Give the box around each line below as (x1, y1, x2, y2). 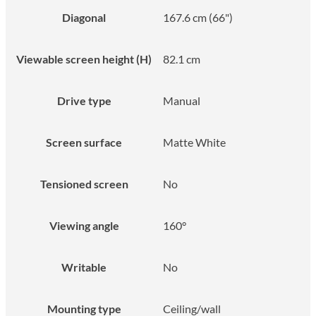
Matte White (163, 135, 226, 149)
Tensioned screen (39, 176, 128, 190)
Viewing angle (49, 218, 119, 232)
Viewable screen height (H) (16, 51, 152, 66)
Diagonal (62, 10, 106, 24)
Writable (61, 260, 107, 274)
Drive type (56, 93, 111, 107)
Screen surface (46, 135, 122, 149)
